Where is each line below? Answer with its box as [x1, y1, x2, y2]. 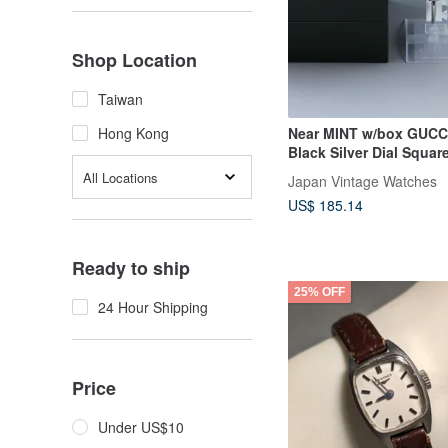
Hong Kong [98, 123, 169, 143]
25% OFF [294, 285, 345, 300]
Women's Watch [288, 160, 397, 181]
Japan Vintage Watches [288, 170, 437, 191]
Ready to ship [72, 255, 190, 281]
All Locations [83, 167, 158, 187]
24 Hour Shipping [98, 297, 208, 317]
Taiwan [98, 89, 143, 109]
